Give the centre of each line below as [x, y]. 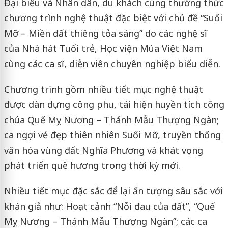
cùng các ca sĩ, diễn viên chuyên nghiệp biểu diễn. [112, 63]
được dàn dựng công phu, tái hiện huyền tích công [114, 104]
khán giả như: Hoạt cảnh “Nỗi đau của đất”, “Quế [109, 206]
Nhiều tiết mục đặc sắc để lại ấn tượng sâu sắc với [113, 191]
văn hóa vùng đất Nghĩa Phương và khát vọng [103, 150]
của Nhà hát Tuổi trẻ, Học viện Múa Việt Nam [103, 48]
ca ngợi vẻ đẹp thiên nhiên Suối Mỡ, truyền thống [112, 135]
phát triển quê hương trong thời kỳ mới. [92, 165]
